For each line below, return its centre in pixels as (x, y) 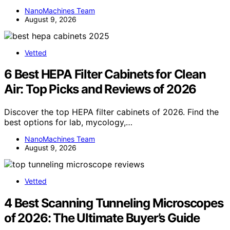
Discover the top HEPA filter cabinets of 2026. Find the (111, 112)
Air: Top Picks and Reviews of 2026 (100, 89)
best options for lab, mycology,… (68, 122)
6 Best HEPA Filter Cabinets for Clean (105, 74)
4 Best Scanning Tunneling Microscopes (114, 203)
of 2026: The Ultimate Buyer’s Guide (102, 218)
